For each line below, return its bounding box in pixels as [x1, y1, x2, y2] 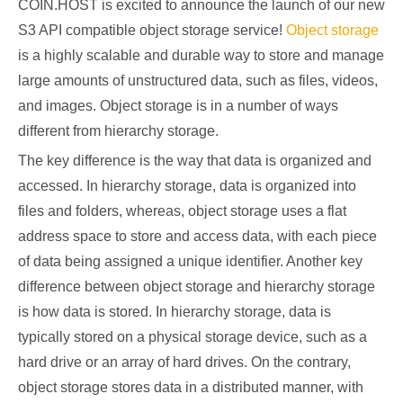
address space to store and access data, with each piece [18, 228, 377, 244]
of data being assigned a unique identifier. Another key [18, 254, 363, 269]
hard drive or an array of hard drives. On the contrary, [18, 354, 351, 370]
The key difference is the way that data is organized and [18, 153, 372, 168]
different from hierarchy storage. [18, 123, 219, 139]
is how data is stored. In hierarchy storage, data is [18, 304, 331, 319]
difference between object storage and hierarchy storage [18, 279, 375, 294]
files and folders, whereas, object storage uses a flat [18, 203, 346, 219]
